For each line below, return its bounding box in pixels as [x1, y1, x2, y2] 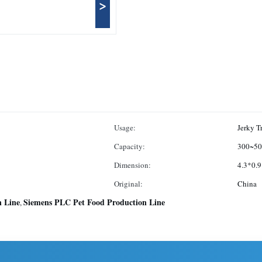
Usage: [114, 122, 136, 133]
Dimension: [114, 160, 151, 170]
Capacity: [114, 141, 145, 151]
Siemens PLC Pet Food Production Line [23, 196, 165, 208]
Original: [114, 178, 143, 189]
